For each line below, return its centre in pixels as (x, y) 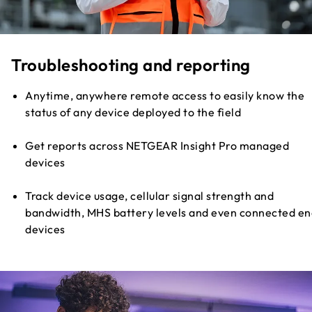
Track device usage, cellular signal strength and (149, 195)
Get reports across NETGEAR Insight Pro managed (157, 145)
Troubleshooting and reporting (131, 64)
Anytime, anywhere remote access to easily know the (165, 95)
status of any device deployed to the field (133, 112)
